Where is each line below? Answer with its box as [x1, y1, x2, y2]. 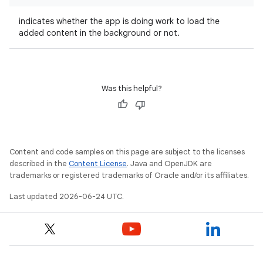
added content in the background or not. [19, 28, 180, 38]
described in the [9, 159, 69, 168]
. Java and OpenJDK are [127, 159, 212, 168]
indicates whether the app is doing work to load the [19, 16, 220, 26]
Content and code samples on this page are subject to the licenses [9, 147, 245, 157]
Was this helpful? [101, 83, 162, 93]
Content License [69, 159, 127, 168]
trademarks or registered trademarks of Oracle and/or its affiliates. [9, 170, 249, 180]
